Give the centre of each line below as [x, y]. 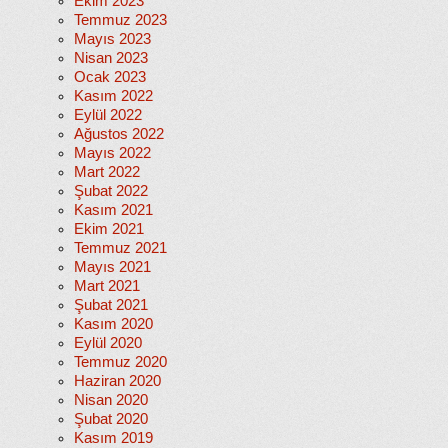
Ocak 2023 [110, 77]
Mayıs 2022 [112, 153]
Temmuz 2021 [120, 248]
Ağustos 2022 [119, 134]
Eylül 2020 [108, 343]
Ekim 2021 [109, 229]
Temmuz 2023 [120, 20]
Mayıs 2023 [112, 39]
